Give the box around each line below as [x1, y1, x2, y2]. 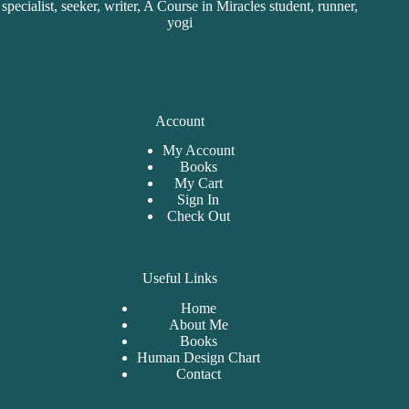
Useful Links [142, 270, 218, 287]
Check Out [166, 208, 230, 225]
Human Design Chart [136, 350, 260, 366]
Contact [175, 366, 221, 383]
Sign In [177, 192, 220, 208]
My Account [162, 142, 235, 159]
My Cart [173, 175, 223, 192]
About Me [168, 317, 228, 333]
